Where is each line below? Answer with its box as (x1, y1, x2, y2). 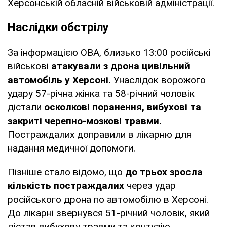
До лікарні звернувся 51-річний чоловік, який (8, 207, 210, 219)
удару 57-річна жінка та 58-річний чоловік (8, 87, 195, 99)
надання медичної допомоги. (8, 142, 135, 154)
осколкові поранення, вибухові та (44, 101, 201, 113)
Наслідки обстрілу (8, 20, 109, 34)
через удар (124, 179, 176, 192)
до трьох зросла (125, 166, 203, 178)
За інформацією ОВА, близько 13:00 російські (8, 46, 211, 58)
